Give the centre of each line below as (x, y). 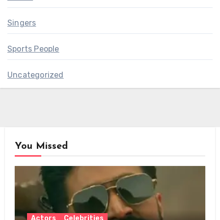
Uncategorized (36, 75)
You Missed (41, 146)
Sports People (33, 49)
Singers (22, 23)
